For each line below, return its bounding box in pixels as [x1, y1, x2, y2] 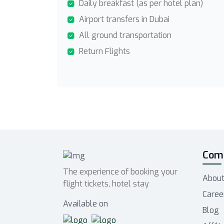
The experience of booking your [63, 166, 177, 177]
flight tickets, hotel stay [63, 178, 149, 189]
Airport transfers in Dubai [79, 14, 169, 24]
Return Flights [79, 46, 130, 56]
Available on [63, 198, 108, 209]
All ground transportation [79, 30, 171, 40]
